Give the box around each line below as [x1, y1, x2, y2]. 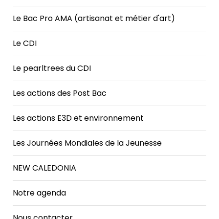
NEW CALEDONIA [13, 162, 77, 174]
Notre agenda [13, 187, 66, 198]
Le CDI [13, 37, 37, 49]
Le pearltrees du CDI [13, 62, 91, 74]
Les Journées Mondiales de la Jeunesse [13, 137, 162, 149]
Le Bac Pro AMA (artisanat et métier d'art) [13, 12, 175, 24]
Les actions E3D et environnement [13, 112, 144, 124]
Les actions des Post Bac [13, 87, 107, 99]
